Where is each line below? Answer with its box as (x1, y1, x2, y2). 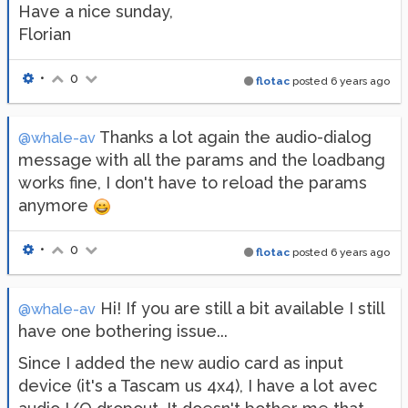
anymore (18, 195, 93, 215)
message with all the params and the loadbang (18, 149, 385, 169)
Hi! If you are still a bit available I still (96, 298, 384, 318)
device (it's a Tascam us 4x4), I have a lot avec (18, 375, 377, 395)
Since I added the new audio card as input (18, 352, 343, 372)
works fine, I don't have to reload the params (18, 172, 367, 192)
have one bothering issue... (18, 321, 228, 341)
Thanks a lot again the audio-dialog (96, 127, 372, 147)
